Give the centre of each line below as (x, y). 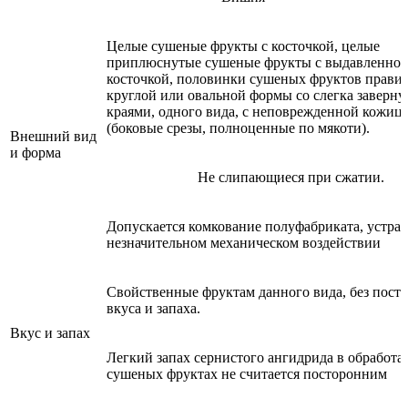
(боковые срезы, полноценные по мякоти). (238, 127)
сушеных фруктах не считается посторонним (247, 373)
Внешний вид (53, 136)
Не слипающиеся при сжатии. (291, 177)
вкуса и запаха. (153, 308)
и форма (36, 152)
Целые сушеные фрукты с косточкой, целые (243, 46)
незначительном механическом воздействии (244, 242)
